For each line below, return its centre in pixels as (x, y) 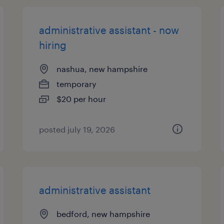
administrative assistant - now (109, 30)
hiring (53, 45)
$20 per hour (81, 99)
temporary (77, 84)
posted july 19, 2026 (77, 129)
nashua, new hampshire (102, 69)
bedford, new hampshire (103, 214)
